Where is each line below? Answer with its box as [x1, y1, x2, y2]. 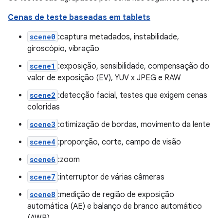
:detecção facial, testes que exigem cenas [58, 91, 207, 100]
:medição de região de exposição [58, 190, 174, 200]
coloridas [27, 102, 60, 112]
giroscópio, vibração [27, 44, 99, 54]
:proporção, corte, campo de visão [58, 137, 181, 147]
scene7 [30, 172, 55, 182]
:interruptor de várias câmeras [58, 172, 164, 182]
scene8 [30, 190, 55, 199]
